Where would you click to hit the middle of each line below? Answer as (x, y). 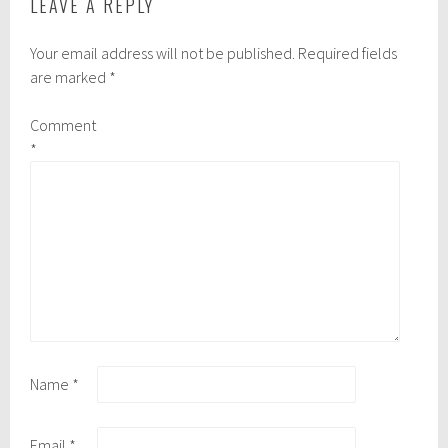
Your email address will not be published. (163, 52)
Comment (63, 124)
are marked (70, 76)
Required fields (348, 52)
